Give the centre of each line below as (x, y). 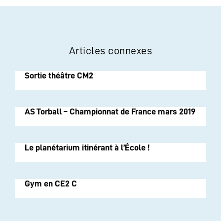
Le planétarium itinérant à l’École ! (87, 147)
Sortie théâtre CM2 (59, 75)
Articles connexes (110, 51)
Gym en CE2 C (51, 183)
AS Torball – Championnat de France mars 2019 (110, 111)
